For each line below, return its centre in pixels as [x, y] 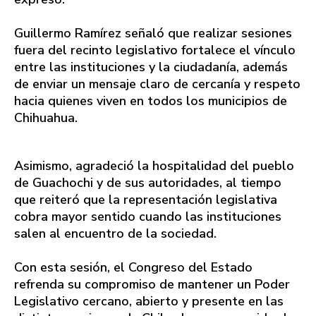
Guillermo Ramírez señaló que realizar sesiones [153, 33]
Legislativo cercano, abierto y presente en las [149, 301]
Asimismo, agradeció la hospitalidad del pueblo [154, 165]
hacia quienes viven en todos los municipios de [151, 101]
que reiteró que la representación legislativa [146, 199]
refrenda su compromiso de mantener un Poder [152, 284]
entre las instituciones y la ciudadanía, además [151, 67]
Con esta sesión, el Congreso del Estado [133, 267]
